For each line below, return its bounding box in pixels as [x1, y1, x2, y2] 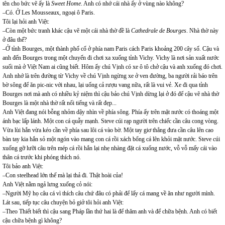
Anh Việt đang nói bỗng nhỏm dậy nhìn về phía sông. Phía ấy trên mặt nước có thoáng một [3, 108, 218, 116]
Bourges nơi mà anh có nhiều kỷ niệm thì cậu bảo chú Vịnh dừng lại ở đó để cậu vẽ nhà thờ [3, 90, 219, 97]
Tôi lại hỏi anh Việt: [3, 18, 49, 25]
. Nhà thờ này [186, 27, 218, 34]
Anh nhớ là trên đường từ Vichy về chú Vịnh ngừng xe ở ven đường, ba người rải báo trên [3, 72, 217, 79]
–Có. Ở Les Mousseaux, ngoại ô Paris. [3, 9, 95, 16]
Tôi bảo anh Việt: [3, 163, 43, 170]
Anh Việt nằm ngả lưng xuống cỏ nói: [3, 181, 92, 188]
